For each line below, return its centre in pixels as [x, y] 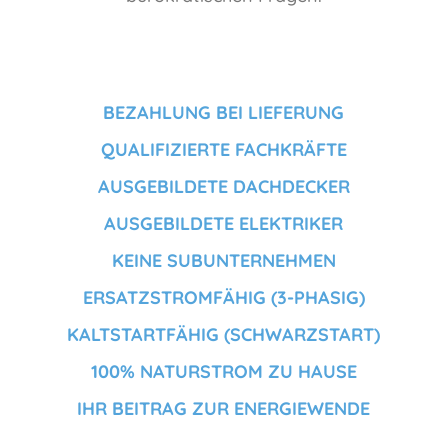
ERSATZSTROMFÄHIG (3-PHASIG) [223, 298]
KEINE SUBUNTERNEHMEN [223, 261]
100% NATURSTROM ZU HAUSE [223, 372]
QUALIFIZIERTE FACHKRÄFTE [223, 150]
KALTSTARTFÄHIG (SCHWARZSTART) [224, 335]
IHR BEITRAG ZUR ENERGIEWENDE [224, 409]
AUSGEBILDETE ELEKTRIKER [224, 224]
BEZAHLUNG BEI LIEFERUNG [224, 113]
